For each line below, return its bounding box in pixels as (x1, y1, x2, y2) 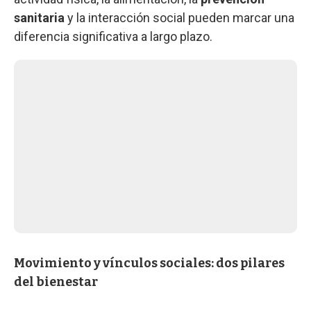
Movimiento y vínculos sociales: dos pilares (14, 255, 285, 271)
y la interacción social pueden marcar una (65, 10, 294, 25)
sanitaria (14, 10, 65, 25)
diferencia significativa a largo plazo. (14, 28, 212, 44)
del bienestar (14, 274, 98, 289)
